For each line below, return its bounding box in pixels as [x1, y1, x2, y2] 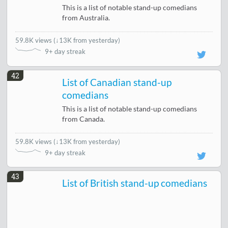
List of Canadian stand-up [62, 76, 172, 88]
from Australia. [62, 14, 110, 22]
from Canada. [62, 115, 105, 123]
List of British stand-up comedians [62, 177, 208, 189]
